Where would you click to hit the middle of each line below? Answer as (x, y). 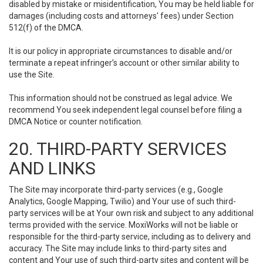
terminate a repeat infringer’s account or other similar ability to (124, 63)
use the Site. (32, 75)
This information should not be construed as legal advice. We (121, 98)
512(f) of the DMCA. (46, 28)
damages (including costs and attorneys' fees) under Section (121, 16)
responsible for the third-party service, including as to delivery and (130, 237)
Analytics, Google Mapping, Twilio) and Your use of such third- (122, 201)
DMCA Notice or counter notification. (76, 122)
